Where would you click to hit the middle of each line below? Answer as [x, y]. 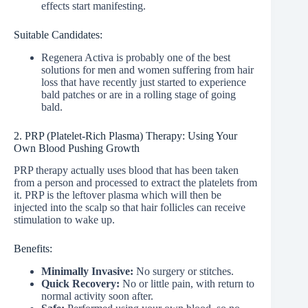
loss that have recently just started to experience [144, 82]
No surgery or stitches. [184, 272]
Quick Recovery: [80, 284]
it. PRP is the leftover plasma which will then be [118, 195]
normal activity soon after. [97, 296]
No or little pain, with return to [187, 284]
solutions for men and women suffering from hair [147, 69]
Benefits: [33, 249]
